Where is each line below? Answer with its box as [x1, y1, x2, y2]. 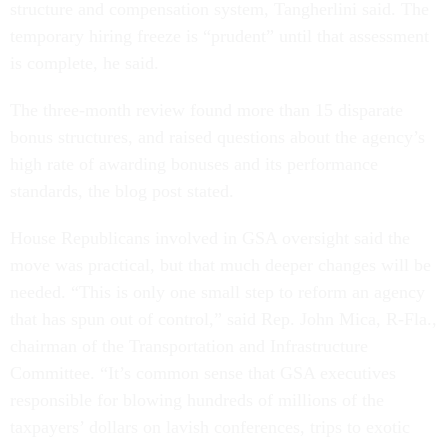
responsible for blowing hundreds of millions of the [10, 390, 384, 410]
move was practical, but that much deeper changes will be [10, 255, 431, 275]
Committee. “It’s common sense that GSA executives [10, 363, 396, 383]
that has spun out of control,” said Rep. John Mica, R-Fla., [10, 309, 437, 329]
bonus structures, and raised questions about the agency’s [10, 127, 425, 147]
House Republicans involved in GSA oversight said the [10, 228, 410, 248]
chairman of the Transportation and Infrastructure [10, 336, 368, 356]
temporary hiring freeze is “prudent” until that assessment [10, 26, 429, 46]
